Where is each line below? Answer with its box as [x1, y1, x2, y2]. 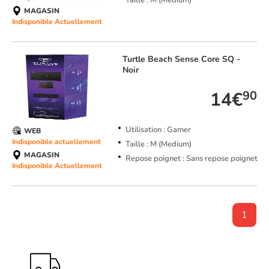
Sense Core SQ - [174, 53, 240, 65]
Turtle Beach [122, 53, 175, 65]
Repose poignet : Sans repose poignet [125, 153, 258, 165]
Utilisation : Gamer [125, 124, 191, 136]
